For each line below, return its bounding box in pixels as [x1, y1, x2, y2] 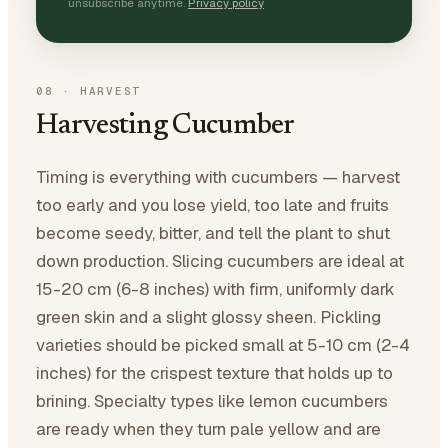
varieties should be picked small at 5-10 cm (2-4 [36, 334, 410, 356]
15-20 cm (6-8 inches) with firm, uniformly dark [36, 278, 395, 300]
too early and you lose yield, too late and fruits [36, 194, 389, 216]
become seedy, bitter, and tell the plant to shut [36, 222, 390, 244]
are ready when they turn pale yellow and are [36, 418, 381, 440]
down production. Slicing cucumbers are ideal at [36, 250, 404, 272]
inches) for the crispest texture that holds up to [36, 362, 393, 384]
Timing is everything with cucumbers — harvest [36, 166, 400, 188]
